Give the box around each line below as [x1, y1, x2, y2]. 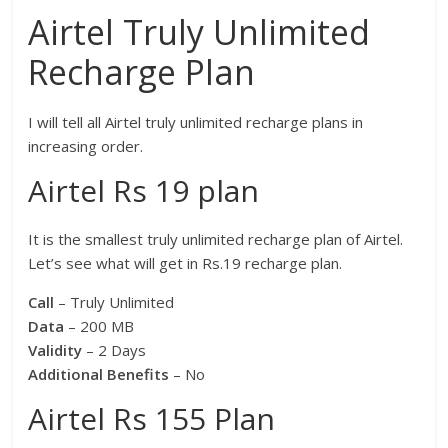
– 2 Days [82, 340, 147, 361]
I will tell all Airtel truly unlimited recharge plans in [28, 112, 364, 133]
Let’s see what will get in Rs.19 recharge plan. [28, 253, 343, 274]
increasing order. [28, 136, 144, 157]
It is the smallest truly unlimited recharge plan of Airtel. [28, 229, 404, 250]
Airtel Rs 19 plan [28, 170, 260, 212]
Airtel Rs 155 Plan [28, 398, 276, 440]
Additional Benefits [28, 364, 170, 385]
